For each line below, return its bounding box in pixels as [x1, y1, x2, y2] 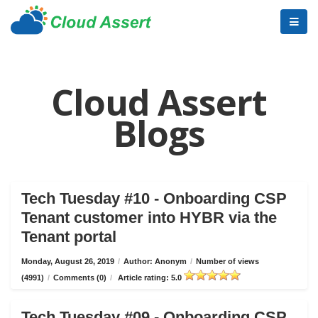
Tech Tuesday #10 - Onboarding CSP [21, 190, 287, 207]
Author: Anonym [124, 257, 187, 265]
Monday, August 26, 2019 [21, 257, 114, 265]
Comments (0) [53, 273, 106, 282]
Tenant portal [21, 228, 116, 246]
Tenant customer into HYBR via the [21, 209, 277, 226]
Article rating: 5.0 [116, 273, 184, 282]
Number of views [196, 257, 259, 265]
